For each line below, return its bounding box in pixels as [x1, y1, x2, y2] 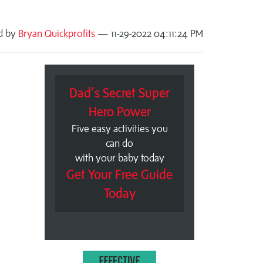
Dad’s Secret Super [69, 86, 170, 101]
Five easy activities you [71, 123, 168, 135]
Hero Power [88, 104, 151, 120]
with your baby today [75, 152, 164, 164]
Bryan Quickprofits [18, 27, 95, 39]
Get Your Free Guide [66, 167, 173, 183]
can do [106, 137, 133, 150]
